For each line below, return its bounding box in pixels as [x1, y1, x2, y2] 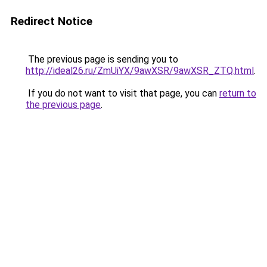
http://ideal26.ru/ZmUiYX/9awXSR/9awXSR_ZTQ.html [26, 65, 254, 76]
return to [219, 88, 256, 99]
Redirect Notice [11, 14, 92, 28]
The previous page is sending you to [26, 54, 178, 65]
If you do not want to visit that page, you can [26, 88, 219, 99]
